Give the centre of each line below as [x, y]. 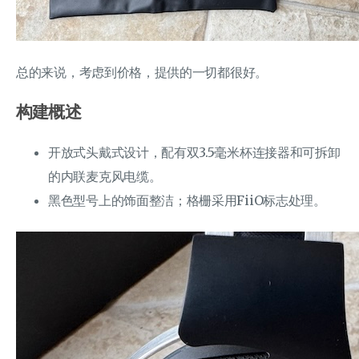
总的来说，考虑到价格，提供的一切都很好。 [142, 72]
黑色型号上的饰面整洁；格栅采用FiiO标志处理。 [187, 200]
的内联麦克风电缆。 [105, 176]
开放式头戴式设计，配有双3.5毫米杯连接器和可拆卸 [194, 152]
